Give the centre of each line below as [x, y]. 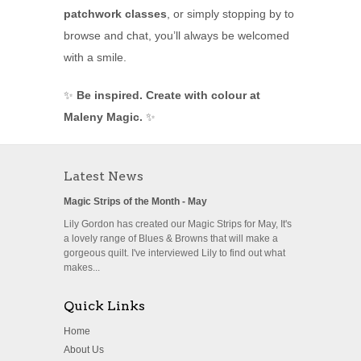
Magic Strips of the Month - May [135, 202]
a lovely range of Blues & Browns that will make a [171, 239]
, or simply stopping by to [230, 14]
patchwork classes [115, 14]
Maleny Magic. [103, 117]
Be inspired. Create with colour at [168, 95]
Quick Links [104, 306]
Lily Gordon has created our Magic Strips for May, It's [178, 224]
